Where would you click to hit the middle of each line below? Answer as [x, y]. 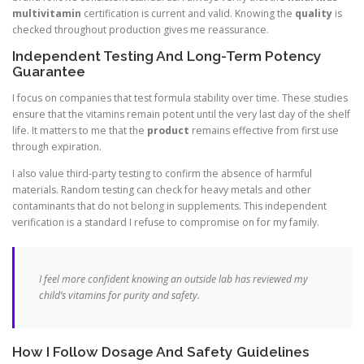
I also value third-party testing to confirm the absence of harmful [162, 174]
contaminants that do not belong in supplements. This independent [169, 206]
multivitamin [47, 13]
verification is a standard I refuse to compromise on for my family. [166, 223]
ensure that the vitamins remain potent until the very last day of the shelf [181, 115]
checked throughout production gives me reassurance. [141, 29]
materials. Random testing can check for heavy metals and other [162, 190]
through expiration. [57, 147]
